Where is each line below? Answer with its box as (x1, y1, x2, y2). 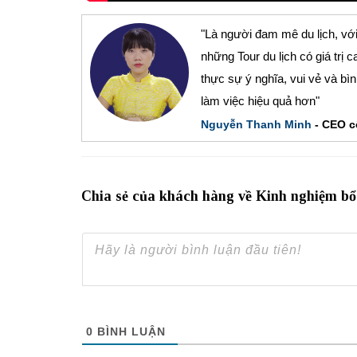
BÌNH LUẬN (93, 324, 166, 338)
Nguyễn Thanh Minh (201, 117, 312, 131)
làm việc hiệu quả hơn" (201, 93, 320, 108)
